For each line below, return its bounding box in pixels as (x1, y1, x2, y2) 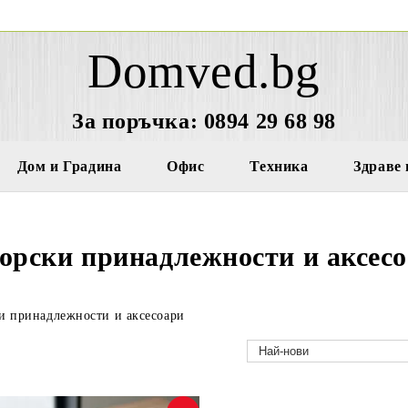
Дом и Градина (16, 158, 122, 174)
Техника (250, 158, 309, 174)
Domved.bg (87, 44, 321, 98)
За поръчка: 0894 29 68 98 (72, 109, 336, 133)
